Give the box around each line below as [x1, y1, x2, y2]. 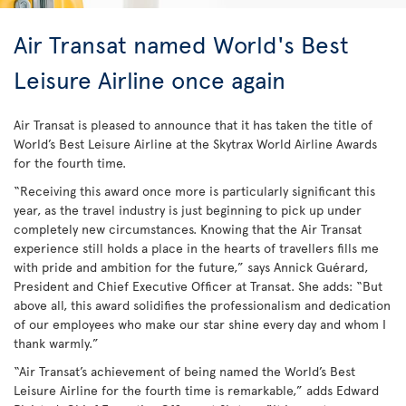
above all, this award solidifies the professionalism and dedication [14, 296, 391, 314]
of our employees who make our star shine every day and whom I [14, 315, 386, 333]
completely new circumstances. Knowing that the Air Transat [14, 220, 362, 237]
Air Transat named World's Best [14, 27, 349, 60]
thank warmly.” [14, 334, 99, 352]
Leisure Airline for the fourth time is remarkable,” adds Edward [14, 382, 379, 399]
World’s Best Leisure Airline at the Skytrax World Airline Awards [14, 135, 377, 152]
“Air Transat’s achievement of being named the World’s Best [14, 362, 355, 380]
